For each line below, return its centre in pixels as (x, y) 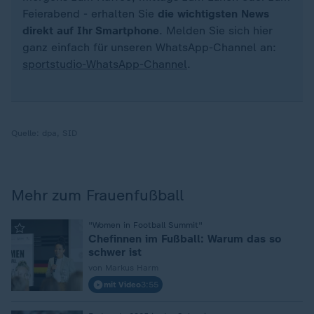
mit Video (122, 285)
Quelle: (27, 133)
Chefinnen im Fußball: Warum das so (185, 239)
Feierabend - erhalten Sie (90, 14)
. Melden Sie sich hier (216, 30)
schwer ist (115, 252)
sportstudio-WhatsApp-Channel (105, 64)
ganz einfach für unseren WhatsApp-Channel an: (149, 47)
